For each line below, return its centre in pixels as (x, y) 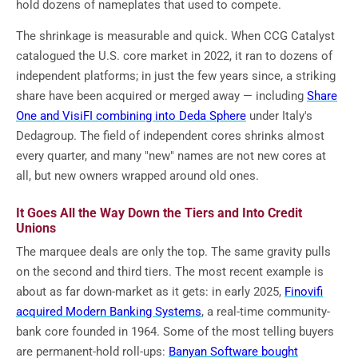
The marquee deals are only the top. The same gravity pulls (173, 252)
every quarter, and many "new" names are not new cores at (171, 156)
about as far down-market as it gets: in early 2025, (150, 292)
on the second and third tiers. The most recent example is (170, 272)
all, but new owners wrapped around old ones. (137, 176)
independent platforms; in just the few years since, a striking (176, 76)
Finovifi (304, 292)
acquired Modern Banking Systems (109, 312)
